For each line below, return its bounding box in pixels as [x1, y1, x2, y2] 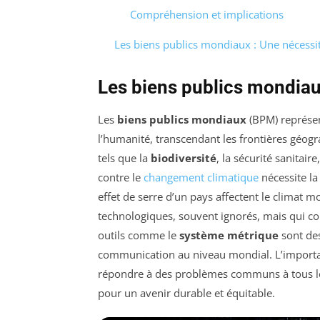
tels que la [98, 150, 151, 165]
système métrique [179, 227, 279, 242]
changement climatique [144, 169, 259, 184]
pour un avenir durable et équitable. [98, 285, 275, 300]
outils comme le [98, 227, 179, 242]
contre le [98, 169, 144, 184]
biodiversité [151, 150, 216, 165]
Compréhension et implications [130, 6, 284, 21]
